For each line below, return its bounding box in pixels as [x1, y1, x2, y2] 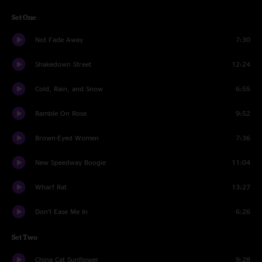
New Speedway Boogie [35, 158, 106, 166]
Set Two [12, 233, 37, 241]
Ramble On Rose [35, 109, 87, 117]
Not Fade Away [35, 36, 83, 43]
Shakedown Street [35, 60, 91, 68]
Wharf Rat [35, 183, 67, 191]
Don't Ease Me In [35, 208, 88, 215]
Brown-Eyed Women [35, 134, 99, 142]
